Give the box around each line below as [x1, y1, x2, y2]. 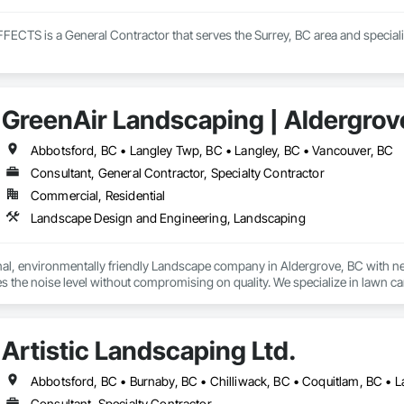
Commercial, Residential [30, 188, 166, 204]
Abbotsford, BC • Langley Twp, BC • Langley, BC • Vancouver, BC [30, 142, 394, 159]
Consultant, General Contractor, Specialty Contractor [30, 165, 325, 181]
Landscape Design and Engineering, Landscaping [30, 210, 306, 226]
